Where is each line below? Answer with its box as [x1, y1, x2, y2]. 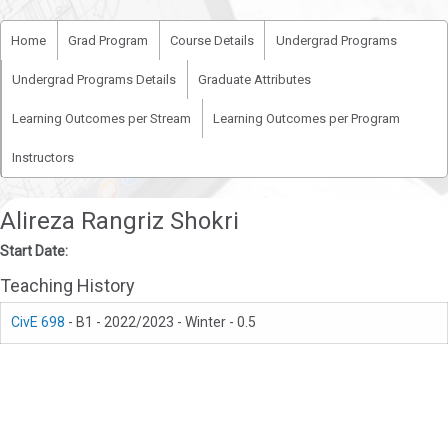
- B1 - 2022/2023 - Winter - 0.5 [65, 314, 256, 331]
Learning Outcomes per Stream [12, 111, 192, 126]
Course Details [169, 33, 254, 48]
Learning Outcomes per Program [213, 111, 401, 126]
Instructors [12, 150, 75, 165]
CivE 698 [11, 314, 65, 331]
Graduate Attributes [198, 72, 312, 87]
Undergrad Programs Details [12, 72, 177, 87]
